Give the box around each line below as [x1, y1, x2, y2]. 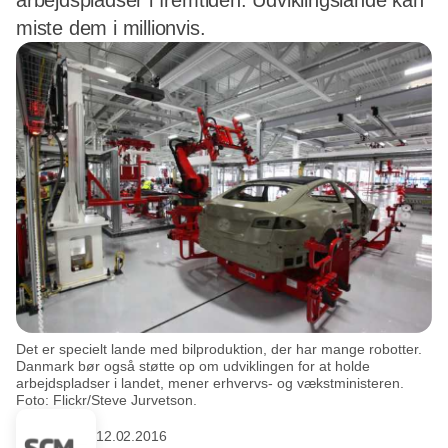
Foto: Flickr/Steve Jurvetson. [16, 391, 197, 408]
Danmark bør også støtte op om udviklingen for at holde [16, 357, 370, 374]
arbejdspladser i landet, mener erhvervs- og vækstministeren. [16, 374, 404, 391]
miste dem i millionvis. [16, 17, 206, 39]
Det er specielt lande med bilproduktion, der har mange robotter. [16, 340, 422, 357]
